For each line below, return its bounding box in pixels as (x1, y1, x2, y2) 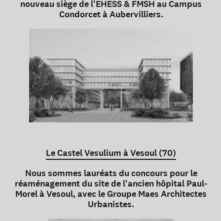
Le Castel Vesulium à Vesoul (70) (46, 147, 176, 159)
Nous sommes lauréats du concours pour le (25, 167, 197, 180)
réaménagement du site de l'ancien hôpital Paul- (15, 178, 207, 190)
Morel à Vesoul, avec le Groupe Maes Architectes (15, 188, 207, 200)
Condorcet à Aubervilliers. (59, 8, 163, 21)
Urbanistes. (88, 198, 134, 211)
